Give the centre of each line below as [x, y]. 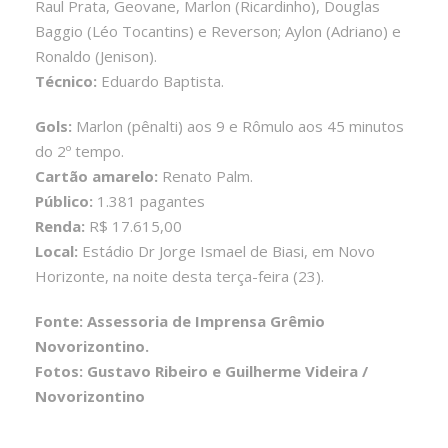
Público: [66, 200]
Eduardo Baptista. [160, 80]
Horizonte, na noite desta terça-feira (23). [179, 275]
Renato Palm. [205, 175]
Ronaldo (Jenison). [96, 55]
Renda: [60, 225]
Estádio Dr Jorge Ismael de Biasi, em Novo [228, 250]
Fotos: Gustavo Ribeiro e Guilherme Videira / [201, 370]
